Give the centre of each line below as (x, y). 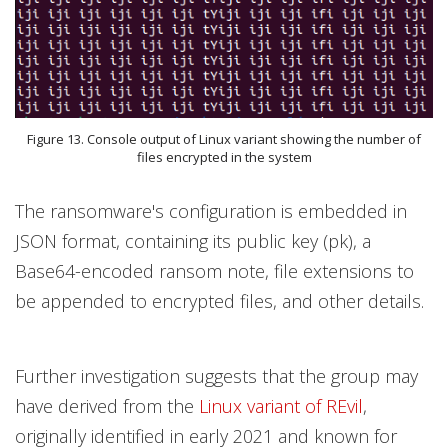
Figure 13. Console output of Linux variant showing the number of (224, 139)
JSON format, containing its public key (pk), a (193, 241)
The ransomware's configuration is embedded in (211, 211)
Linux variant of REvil (281, 406)
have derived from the (107, 406)
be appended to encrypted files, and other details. (219, 301)
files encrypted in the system (224, 157)
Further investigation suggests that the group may (216, 376)
